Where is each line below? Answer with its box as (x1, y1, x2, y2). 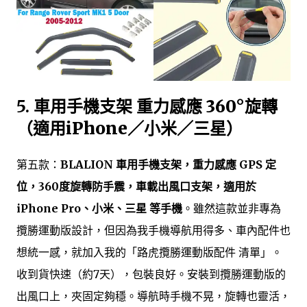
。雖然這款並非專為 (182, 201, 281, 216)
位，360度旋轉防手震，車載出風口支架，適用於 (16, 180, 256, 194)
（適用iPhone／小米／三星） (16, 118, 243, 140)
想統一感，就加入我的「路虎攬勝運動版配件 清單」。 (16, 245, 282, 260)
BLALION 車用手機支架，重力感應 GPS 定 (60, 158, 276, 172)
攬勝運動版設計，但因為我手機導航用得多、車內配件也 (16, 223, 291, 238)
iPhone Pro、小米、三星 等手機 (16, 201, 182, 216)
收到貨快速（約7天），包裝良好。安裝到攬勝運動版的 (16, 267, 286, 282)
